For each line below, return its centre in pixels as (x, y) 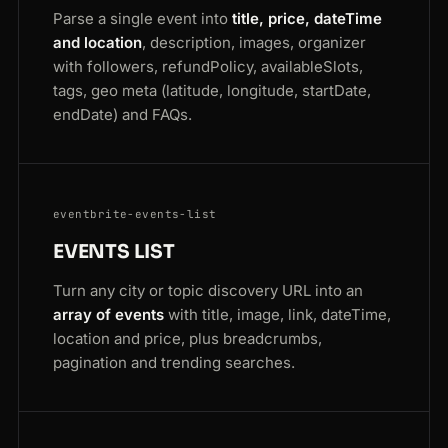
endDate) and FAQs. (122, 115)
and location (97, 43)
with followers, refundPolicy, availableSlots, (208, 67)
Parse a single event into (142, 19)
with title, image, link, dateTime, (277, 315)
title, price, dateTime (307, 19)
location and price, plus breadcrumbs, (187, 339)
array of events (108, 315)
